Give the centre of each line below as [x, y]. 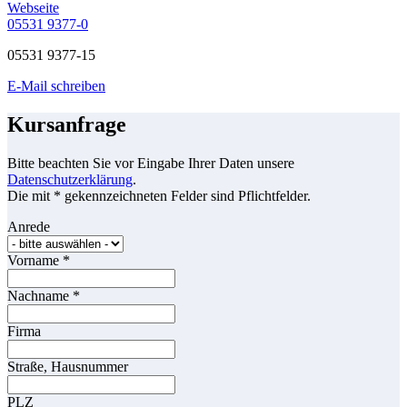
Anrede [29, 227]
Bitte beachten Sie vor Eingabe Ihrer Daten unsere [151, 164]
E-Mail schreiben [56, 86]
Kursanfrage [67, 125]
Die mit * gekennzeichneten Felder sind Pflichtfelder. [159, 196]
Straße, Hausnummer [68, 367]
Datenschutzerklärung [70, 180]
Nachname [40, 296]
